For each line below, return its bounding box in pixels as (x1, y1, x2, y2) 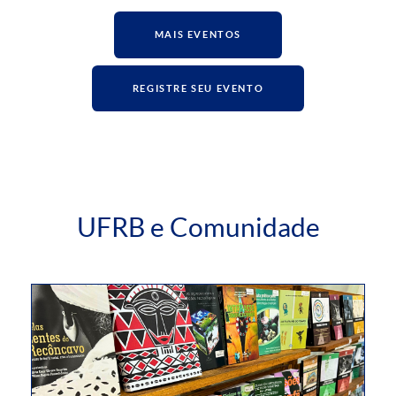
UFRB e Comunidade (76, 212, 320, 243)
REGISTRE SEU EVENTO (132, 82, 264, 94)
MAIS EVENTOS (154, 29, 242, 41)
